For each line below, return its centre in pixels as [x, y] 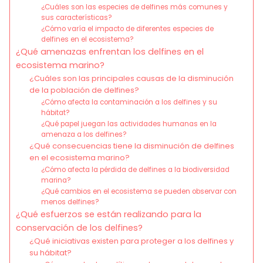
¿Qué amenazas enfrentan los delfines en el [110, 52]
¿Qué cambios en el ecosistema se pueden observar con [139, 192]
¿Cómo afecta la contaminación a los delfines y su [129, 102]
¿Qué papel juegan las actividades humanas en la [129, 124]
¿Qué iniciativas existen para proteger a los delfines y [131, 241]
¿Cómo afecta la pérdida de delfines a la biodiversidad [136, 170]
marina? [56, 181]
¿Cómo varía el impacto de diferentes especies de [128, 29]
